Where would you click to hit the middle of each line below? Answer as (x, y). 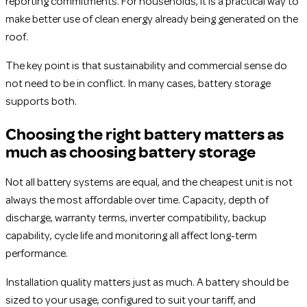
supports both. (41, 102)
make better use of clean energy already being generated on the (152, 20)
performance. (37, 255)
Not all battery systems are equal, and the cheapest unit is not (149, 183)
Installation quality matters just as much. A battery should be (147, 283)
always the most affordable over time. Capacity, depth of (137, 201)
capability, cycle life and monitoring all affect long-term (131, 237)
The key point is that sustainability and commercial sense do (146, 67)
